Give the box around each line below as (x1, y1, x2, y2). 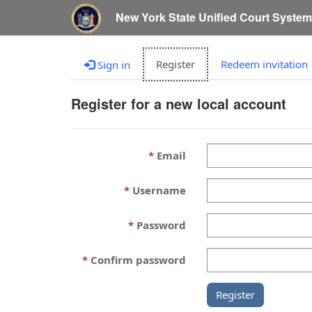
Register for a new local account (71, 93, 286, 114)
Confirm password (90, 253, 186, 267)
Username (132, 183, 186, 197)
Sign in (95, 58, 130, 72)
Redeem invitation (221, 57, 308, 71)
